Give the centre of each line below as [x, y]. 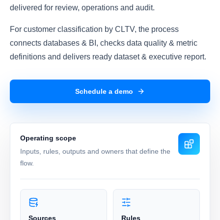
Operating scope [48, 138]
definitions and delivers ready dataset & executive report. [108, 57]
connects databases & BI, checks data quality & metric [104, 43]
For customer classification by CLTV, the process [94, 29]
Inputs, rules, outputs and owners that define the [95, 151]
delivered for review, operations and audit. [82, 8]
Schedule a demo [104, 91]
